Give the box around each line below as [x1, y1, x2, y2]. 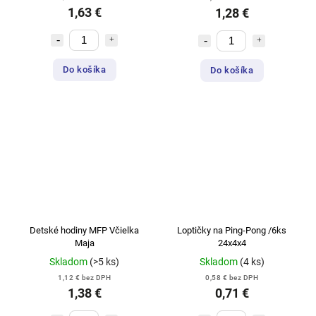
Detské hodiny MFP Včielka [30, 225, 139, 236]
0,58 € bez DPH [205, 274, 258, 282]
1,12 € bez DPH [58, 274, 111, 282]
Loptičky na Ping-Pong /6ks [177, 225, 286, 236]
